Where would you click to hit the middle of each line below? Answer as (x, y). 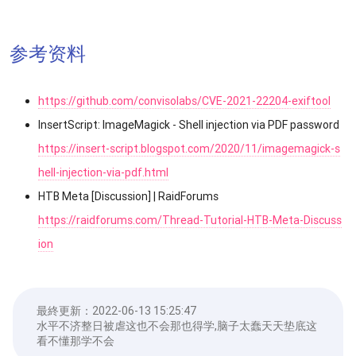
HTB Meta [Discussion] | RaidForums (128, 196)
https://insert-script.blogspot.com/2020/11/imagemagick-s (189, 149)
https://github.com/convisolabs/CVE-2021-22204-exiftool (184, 101)
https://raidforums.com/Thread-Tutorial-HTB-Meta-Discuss (190, 220)
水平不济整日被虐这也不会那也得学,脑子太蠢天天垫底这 (177, 326)
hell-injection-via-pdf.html (103, 172)
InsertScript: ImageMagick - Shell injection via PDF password (189, 125)
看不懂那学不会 (75, 341)
